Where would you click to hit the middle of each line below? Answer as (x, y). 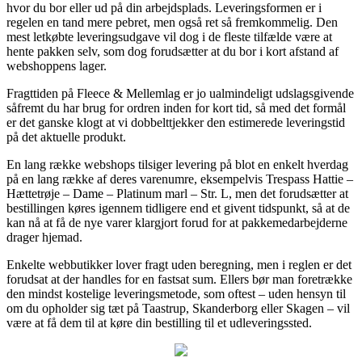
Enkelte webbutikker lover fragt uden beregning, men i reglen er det (179, 264)
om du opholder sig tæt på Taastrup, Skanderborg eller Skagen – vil (178, 308)
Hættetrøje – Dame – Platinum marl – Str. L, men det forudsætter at (177, 193)
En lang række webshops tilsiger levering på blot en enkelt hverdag (177, 164)
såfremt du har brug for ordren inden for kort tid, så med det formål (176, 107)
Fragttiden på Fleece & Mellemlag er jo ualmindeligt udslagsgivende (180, 93)
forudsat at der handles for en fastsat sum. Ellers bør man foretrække (179, 279)
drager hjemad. (44, 237)
